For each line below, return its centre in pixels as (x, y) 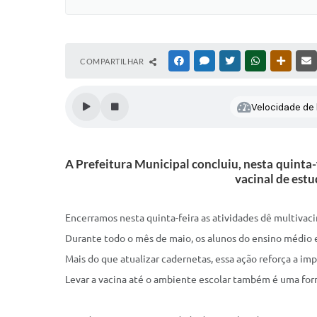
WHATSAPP (283, 61)
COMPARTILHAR (113, 61)
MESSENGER (234, 61)
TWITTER (254, 61)
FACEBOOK (207, 61)
